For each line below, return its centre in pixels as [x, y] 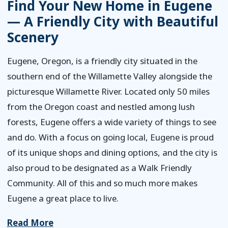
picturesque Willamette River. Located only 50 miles [108, 91]
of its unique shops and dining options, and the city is [112, 152]
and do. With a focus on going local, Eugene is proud [110, 137]
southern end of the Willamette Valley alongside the [109, 76]
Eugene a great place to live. [63, 198]
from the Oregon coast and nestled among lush [101, 106]
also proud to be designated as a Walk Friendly [99, 167]
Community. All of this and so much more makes [102, 183]
